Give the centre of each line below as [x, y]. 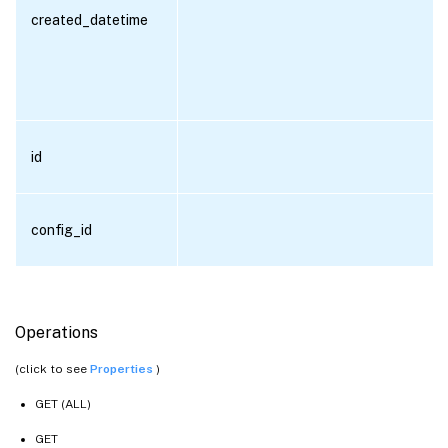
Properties [123, 368]
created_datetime [89, 19]
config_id [61, 229]
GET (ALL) [63, 403]
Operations [56, 332]
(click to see [52, 368]
